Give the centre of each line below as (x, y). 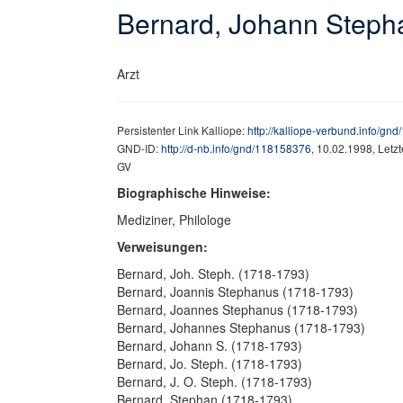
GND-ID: (139, 148)
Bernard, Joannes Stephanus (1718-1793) (237, 309)
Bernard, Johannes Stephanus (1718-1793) (241, 327)
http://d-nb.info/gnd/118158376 (236, 148)
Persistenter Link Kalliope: (182, 130)
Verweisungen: (162, 246)
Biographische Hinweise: (194, 193)
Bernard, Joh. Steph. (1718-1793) (213, 273)
